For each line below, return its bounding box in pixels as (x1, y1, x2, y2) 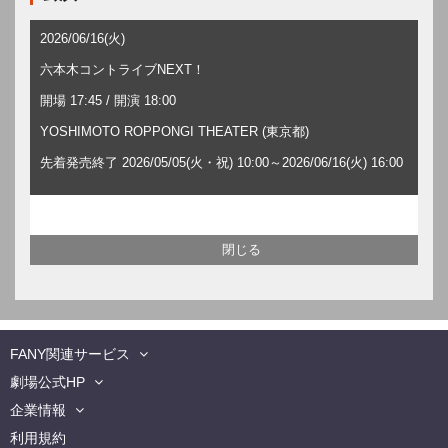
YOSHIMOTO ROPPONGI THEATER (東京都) (40, 123, 309, 139)
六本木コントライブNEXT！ (40, 61, 205, 77)
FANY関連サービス (10, 345, 130, 362)
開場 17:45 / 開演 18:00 (40, 92, 176, 108)
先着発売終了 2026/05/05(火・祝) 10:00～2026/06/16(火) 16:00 (40, 154, 403, 170)
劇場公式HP (10, 373, 85, 390)
